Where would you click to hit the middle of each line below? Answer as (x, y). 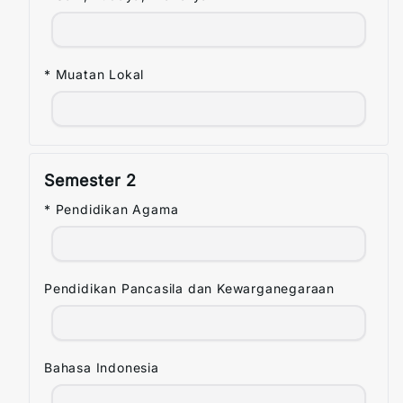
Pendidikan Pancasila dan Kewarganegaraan (189, 288)
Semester (85, 180)
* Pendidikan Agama (112, 209)
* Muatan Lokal (94, 74)
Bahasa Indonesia (102, 367)
